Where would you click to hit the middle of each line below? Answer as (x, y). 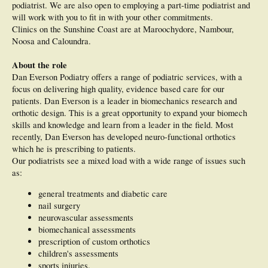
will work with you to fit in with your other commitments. (112, 17)
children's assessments (78, 253)
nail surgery (59, 205)
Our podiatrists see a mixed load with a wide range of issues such (129, 161)
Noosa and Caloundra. (51, 41)
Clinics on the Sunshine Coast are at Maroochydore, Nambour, (123, 29)
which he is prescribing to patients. (74, 149)
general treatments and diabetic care (103, 193)
